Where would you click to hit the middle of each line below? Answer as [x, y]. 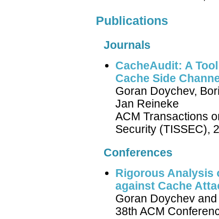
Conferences [138, 153]
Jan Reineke [147, 103]
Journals [127, 45]
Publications [132, 21]
